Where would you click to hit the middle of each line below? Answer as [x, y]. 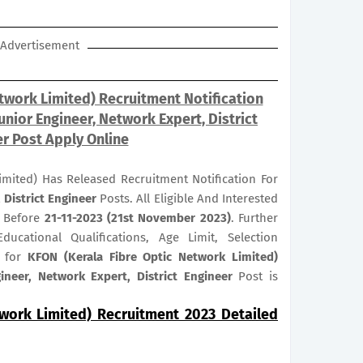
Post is [255, 276]
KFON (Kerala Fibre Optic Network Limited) [153, 257]
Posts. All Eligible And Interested [188, 199]
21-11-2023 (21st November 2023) [137, 218]
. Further [254, 218]
